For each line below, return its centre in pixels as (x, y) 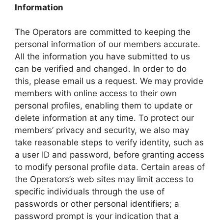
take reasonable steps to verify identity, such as (109, 143)
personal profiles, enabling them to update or (104, 106)
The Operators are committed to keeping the (103, 32)
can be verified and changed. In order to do (101, 69)
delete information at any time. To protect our (104, 118)
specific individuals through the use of (90, 192)
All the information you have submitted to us (102, 57)
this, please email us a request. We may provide (109, 81)
